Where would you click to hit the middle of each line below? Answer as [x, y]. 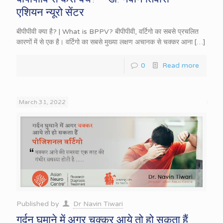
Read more [181, 65]
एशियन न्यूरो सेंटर [50, 12]
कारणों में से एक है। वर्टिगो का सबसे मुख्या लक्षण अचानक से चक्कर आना [105, 42]
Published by [39, 204]
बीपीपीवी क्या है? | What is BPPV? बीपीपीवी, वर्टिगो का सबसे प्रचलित [108, 31]
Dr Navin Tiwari [98, 204]
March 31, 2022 [42, 102]
